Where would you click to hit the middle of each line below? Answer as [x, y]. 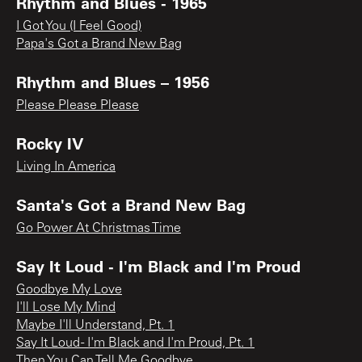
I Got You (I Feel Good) [79, 26]
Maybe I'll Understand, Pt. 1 [95, 325]
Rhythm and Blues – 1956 [113, 81]
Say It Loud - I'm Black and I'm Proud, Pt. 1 [135, 343]
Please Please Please [78, 105]
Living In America [66, 167]
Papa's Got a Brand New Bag [99, 44]
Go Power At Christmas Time [99, 228]
